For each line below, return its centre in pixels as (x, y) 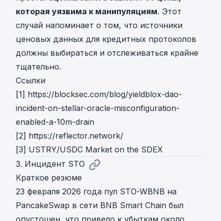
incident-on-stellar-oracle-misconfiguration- (98, 108)
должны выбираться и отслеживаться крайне (107, 53)
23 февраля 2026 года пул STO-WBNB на (96, 192)
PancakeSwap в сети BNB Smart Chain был (100, 205)
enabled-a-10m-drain (55, 122)
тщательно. (38, 67)
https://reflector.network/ (76, 136)
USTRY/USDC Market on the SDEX (96, 150)
